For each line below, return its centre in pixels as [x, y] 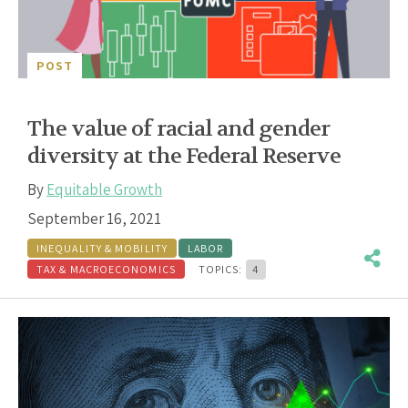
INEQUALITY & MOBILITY [102, 249]
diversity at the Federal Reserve [184, 157]
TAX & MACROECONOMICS [106, 270]
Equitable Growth [104, 190]
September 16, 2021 [94, 219]
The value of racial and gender [179, 129]
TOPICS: [222, 270]
